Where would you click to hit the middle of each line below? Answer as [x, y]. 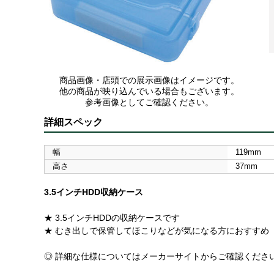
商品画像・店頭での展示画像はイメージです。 [149, 80]
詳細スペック [73, 122]
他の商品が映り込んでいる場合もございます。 [149, 91]
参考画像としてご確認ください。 [149, 102]
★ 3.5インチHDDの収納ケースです [112, 217]
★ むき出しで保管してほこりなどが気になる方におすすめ [157, 230]
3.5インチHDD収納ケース [94, 192]
